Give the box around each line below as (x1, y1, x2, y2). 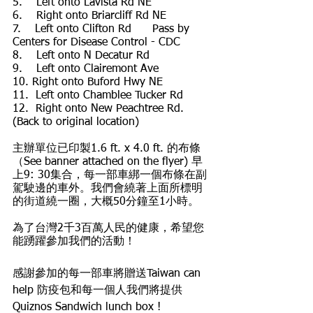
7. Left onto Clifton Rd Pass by (13, 24, 193, 35)
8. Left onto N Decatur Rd (13, 50, 150, 61)
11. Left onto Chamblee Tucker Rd (13, 90, 183, 101)
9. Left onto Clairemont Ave (13, 64, 159, 75)
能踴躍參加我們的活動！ (13, 236, 136, 247)
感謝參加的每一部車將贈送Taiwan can (13, 268, 204, 279)
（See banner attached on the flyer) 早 (13, 156, 203, 168)
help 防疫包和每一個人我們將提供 (13, 285, 182, 296)
